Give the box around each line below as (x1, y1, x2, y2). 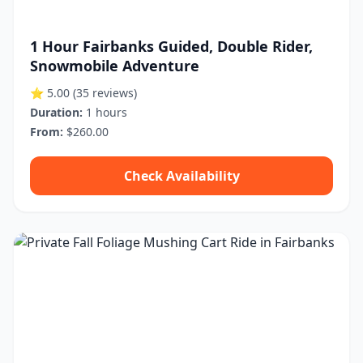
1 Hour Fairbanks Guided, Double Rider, (30, 36, 313, 56)
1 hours (83, 105, 127, 120)
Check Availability (123, 167, 240, 185)
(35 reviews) (73, 85, 137, 100)
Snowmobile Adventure (30, 56, 199, 75)
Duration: (30, 105, 83, 120)
